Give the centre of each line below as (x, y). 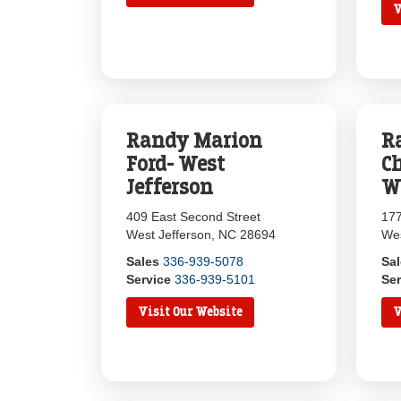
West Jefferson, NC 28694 (201, 235)
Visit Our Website (191, 312)
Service (149, 279)
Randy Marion (195, 141)
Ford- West (176, 164)
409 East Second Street (194, 217)
